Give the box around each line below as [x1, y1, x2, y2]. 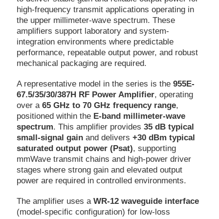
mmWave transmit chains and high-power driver [16, 154, 191, 164]
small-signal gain [16, 133, 83, 143]
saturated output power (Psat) [16, 144, 133, 153]
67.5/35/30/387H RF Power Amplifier [16, 90, 154, 100]
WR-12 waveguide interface [93, 197, 199, 206]
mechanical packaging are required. [16, 59, 147, 68]
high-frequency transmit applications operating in [16, 5, 194, 15]
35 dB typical [143, 122, 194, 132]
